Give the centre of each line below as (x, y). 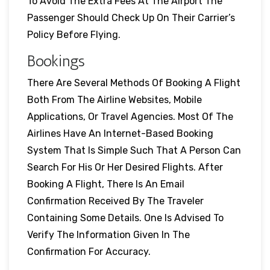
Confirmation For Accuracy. (89, 251)
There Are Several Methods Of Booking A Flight (134, 83)
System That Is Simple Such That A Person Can (134, 150)
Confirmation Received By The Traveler (115, 201)
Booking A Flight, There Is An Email (106, 184)
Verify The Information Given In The (108, 234)
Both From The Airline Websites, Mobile (115, 99)
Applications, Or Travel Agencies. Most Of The (130, 116)
